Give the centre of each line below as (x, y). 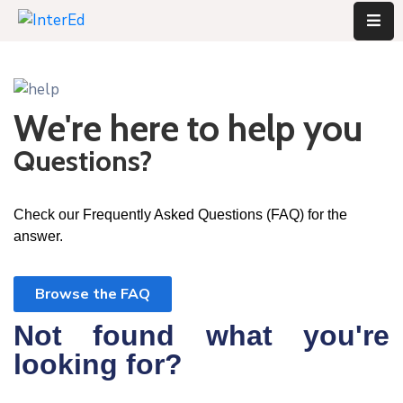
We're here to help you (188, 128)
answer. (38, 236)
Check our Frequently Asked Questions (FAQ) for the (180, 214)
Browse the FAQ (93, 294)
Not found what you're (201, 335)
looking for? (98, 364)
